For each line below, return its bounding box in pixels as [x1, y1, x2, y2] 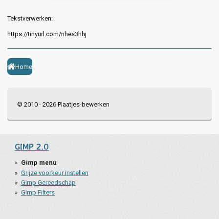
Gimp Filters [21, 189, 55, 197]
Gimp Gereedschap [21, 179, 76, 186]
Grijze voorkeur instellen [21, 169, 88, 176]
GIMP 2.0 [15, 141, 49, 152]
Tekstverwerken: [7, 15, 53, 22]
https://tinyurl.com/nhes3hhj [7, 30, 87, 38]
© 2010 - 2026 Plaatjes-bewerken [17, 101, 109, 109]
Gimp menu [21, 159, 57, 167]
